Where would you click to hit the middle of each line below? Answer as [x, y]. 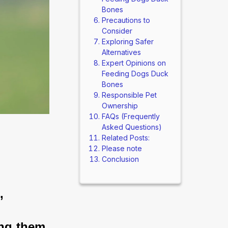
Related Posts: [125, 138]
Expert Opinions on [134, 63]
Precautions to [126, 20]
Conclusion [120, 159]
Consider [117, 31]
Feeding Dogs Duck [135, 74]
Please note [122, 148]
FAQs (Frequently [131, 116]
